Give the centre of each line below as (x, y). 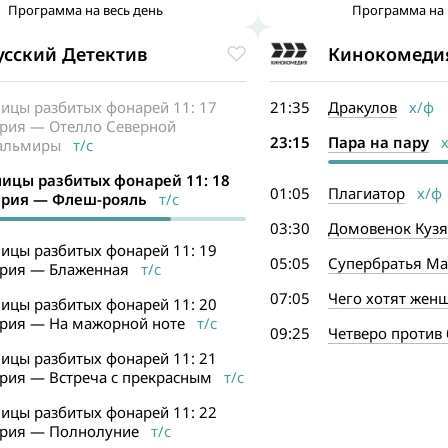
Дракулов (362, 107)
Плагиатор (366, 193)
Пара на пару (378, 142)
